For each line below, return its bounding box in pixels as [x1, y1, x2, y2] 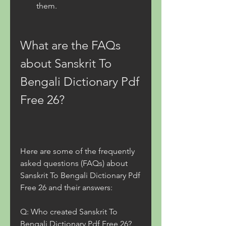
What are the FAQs [20, 38, 121, 52]
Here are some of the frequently [20, 146, 135, 156]
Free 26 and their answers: [20, 183, 112, 192]
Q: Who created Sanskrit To [20, 207, 118, 216]
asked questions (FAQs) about [20, 158, 128, 168]
